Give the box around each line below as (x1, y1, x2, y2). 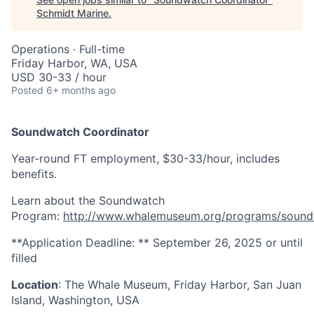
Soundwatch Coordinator (11, 125, 149, 139)
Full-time (79, 42, 125, 56)
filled (11, 251, 37, 265)
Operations (11, 42, 69, 56)
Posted (11, 84, 43, 96)
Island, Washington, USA (11, 293, 139, 307)
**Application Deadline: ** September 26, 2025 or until (11, 235, 303, 250)
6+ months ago (46, 84, 116, 96)
